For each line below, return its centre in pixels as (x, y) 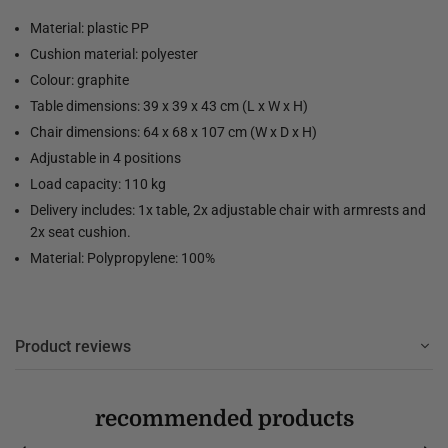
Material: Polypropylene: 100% (122, 257)
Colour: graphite (79, 79)
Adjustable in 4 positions (105, 157)
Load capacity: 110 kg (98, 183)
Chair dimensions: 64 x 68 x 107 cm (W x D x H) (173, 131)
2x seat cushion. (80, 231)
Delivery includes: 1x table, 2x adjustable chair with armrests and (228, 209)
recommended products (224, 418)
